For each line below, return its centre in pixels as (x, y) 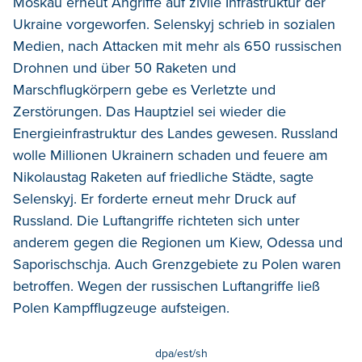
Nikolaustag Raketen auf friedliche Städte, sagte (163, 177)
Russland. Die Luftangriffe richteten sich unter (156, 220)
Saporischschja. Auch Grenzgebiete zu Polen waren (177, 264)
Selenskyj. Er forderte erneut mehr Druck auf (154, 198)
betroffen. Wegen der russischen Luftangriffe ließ (166, 286)
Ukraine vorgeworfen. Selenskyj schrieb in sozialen (174, 24)
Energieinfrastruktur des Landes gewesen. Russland (175, 133)
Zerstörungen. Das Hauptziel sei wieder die (149, 111)
